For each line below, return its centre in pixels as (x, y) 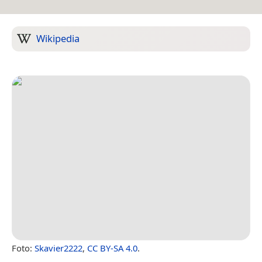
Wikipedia (58, 38)
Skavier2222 (58, 248)
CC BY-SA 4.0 (112, 248)
